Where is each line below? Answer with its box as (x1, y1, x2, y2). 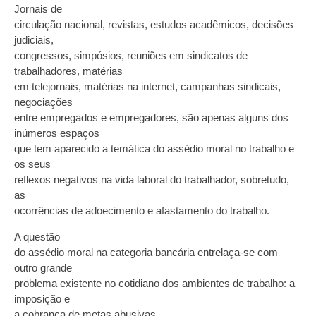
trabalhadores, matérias (14, 65, 123, 78)
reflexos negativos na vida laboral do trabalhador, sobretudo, (14, 174, 289, 186)
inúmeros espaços (14, 127, 99, 140)
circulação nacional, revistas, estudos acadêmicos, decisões (14, 18, 293, 31)
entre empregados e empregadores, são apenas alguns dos (14, 111, 288, 124)
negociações (14, 96, 73, 109)
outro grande (14, 261, 72, 274)
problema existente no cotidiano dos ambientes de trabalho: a (14, 276, 295, 289)
